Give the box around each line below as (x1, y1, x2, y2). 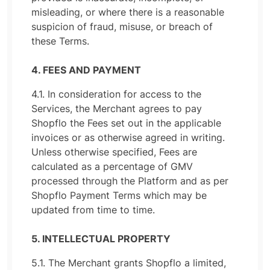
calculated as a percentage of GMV (31, 160, 193, 172)
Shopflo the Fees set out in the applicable (31, 117, 221, 129)
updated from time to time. (31, 204, 155, 216)
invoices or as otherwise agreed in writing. (31, 131, 225, 143)
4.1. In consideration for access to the (31, 88, 201, 100)
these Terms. (31, 35, 89, 47)
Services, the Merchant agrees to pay (31, 102, 202, 115)
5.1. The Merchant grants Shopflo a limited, (31, 257, 226, 269)
